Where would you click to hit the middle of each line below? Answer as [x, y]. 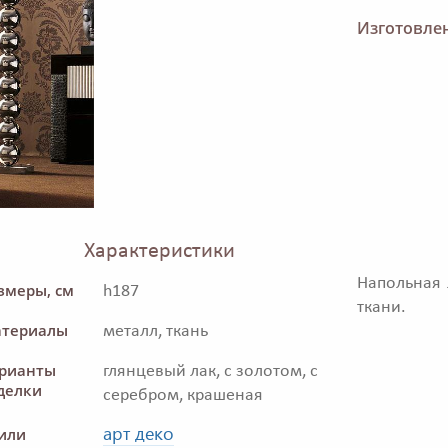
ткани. [381, 308]
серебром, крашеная [183, 396]
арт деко [138, 433]
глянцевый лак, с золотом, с [210, 372]
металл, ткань [155, 332]
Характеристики [159, 252]
